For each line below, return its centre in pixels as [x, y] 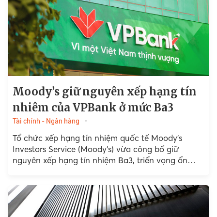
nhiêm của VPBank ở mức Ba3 [93, 108]
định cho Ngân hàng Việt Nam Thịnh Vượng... [99, 171]
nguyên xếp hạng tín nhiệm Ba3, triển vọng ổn [100, 160]
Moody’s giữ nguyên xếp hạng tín [104, 92]
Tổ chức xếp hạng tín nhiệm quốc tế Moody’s [97, 138]
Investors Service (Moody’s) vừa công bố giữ [95, 149]
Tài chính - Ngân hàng [46, 121]
